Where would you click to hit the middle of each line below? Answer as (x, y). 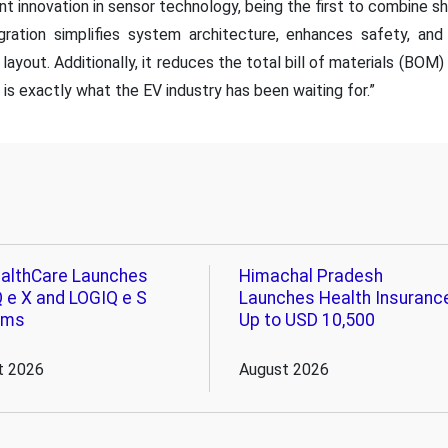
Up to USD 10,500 (306, 319)
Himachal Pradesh (310, 275)
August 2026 (283, 369)
